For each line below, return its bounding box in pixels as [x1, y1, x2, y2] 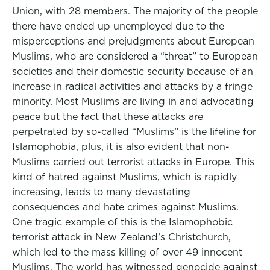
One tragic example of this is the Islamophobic [12, 216, 233, 228]
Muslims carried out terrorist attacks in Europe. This [12, 156, 254, 168]
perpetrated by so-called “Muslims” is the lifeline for [12, 126, 256, 137]
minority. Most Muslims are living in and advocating [12, 96, 254, 107]
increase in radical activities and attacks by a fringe [12, 81, 253, 92]
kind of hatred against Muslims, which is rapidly [12, 171, 237, 183]
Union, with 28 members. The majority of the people [12, 5, 258, 17]
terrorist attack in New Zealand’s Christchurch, [12, 231, 231, 243]
